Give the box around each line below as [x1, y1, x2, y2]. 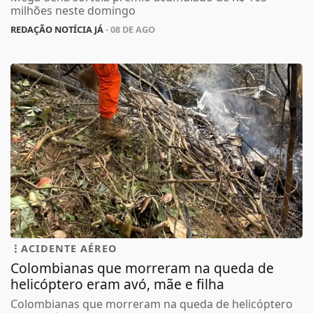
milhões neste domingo [10, 2, 136, 18]
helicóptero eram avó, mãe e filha [10, 274, 224, 293]
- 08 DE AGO [103, 22, 155, 36]
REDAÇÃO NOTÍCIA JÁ [10, 22, 103, 36]
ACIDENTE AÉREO [21, 241, 117, 255]
